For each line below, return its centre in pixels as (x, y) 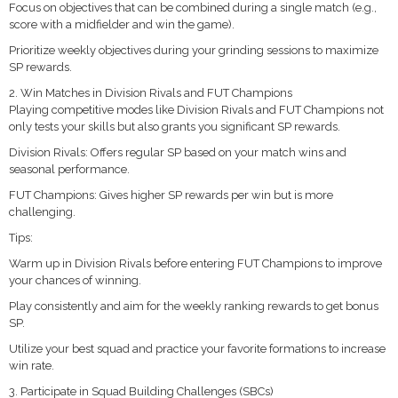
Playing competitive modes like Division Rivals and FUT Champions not (196, 110)
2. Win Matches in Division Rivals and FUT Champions (151, 93)
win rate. (32, 366)
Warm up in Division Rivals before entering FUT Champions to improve (195, 263)
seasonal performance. (69, 169)
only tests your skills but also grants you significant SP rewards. (175, 127)
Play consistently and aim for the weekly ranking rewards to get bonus (194, 306)
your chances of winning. (75, 280)
